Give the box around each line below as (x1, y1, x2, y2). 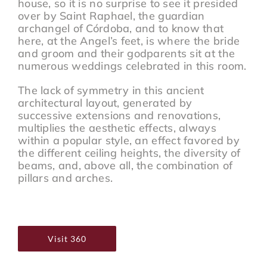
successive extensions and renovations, (17, 108, 221, 122)
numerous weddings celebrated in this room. (17, 58, 247, 73)
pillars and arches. (17, 170, 113, 185)
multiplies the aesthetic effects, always (17, 120, 216, 135)
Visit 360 (47, 233, 86, 244)
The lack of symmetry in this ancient (17, 83, 204, 97)
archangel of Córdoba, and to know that (17, 21, 224, 35)
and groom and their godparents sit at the (17, 46, 235, 60)
